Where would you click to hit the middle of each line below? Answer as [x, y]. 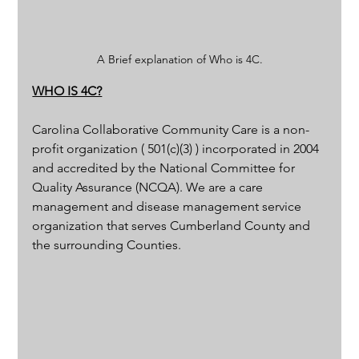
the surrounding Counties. [109, 244]
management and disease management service [169, 206]
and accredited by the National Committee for [165, 167]
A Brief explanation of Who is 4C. [179, 59]
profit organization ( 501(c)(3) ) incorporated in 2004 [177, 148]
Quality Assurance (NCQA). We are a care [149, 187]
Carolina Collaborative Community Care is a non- [171, 129]
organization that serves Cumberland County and [173, 225]
